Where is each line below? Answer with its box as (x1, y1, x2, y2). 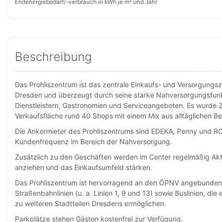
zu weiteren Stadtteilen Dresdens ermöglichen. (15, 199, 166, 208)
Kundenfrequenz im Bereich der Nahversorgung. (15, 137, 172, 146)
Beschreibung (15, 50, 92, 64)
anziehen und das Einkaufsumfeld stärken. (15, 163, 152, 171)
